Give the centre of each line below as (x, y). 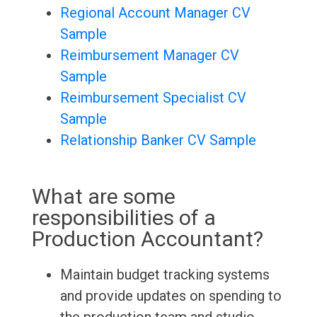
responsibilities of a (123, 218)
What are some (103, 197)
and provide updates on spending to (171, 296)
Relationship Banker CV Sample (158, 140)
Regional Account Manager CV (155, 13)
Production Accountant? (147, 239)
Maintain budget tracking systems (165, 275)
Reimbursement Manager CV (149, 56)
